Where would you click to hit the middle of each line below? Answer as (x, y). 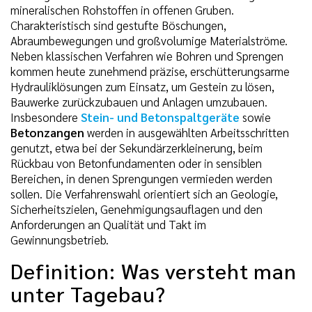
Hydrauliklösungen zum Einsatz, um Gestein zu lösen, (142, 86)
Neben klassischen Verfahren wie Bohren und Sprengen (147, 55)
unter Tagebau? (88, 293)
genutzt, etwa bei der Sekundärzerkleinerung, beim (136, 147)
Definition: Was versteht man (154, 270)
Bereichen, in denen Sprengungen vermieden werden (141, 178)
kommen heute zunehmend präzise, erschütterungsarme (150, 71)
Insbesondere (46, 117)
